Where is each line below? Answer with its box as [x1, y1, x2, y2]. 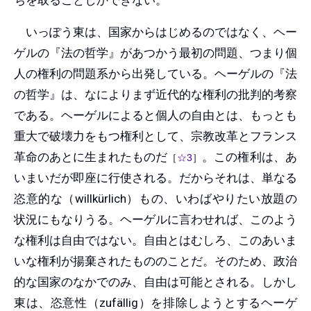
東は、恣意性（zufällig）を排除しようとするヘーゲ [14, 295, 297, 310]
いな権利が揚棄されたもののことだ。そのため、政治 [14, 253, 297, 268]
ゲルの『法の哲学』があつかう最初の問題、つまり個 [14, 45, 297, 60]
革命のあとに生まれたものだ [14, 149, 167, 164]
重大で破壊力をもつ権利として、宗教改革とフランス [14, 128, 297, 143]
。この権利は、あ [202, 149, 297, 164]
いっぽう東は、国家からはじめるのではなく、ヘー [14, 24, 297, 39]
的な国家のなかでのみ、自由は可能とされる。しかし [14, 274, 297, 289]
